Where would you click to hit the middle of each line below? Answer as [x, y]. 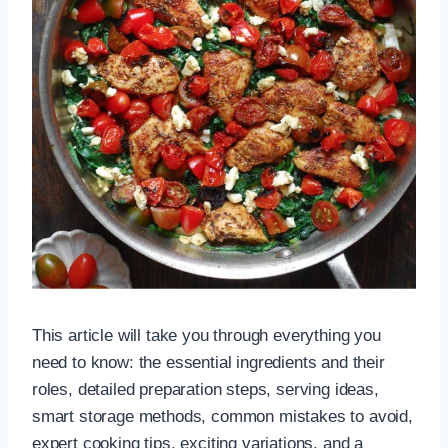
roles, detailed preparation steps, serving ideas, [205, 389]
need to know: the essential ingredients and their [208, 362]
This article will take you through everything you [206, 335]
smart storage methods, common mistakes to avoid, [222, 416]
